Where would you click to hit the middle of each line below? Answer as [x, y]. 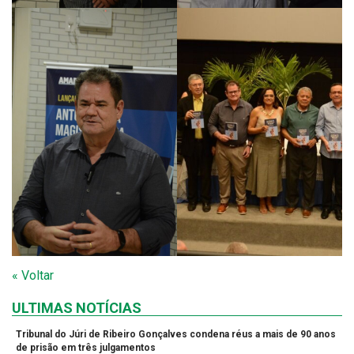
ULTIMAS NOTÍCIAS [77, 307]
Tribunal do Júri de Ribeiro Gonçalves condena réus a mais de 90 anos [176, 334]
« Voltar [33, 275]
